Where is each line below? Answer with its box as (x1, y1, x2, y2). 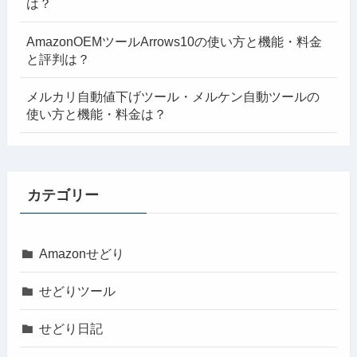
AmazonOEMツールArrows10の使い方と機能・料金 (26, 33, 323, 49)
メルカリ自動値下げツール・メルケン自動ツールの (26, 88, 320, 104)
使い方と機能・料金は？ (26, 106, 167, 121)
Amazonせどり (39, 245, 125, 261)
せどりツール (39, 284, 116, 299)
